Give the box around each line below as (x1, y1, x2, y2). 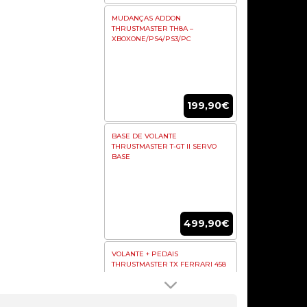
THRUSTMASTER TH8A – (112, 24, 194, 33)
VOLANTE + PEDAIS (112, 249, 179, 258)
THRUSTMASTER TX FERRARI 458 (112, 260, 227, 269)
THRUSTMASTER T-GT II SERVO (112, 142, 217, 151)
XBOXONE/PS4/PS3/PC (112, 34, 192, 43)
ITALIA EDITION (112, 270, 164, 279)
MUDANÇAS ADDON (112, 14, 182, 23)
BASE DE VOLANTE (112, 132, 177, 140)
